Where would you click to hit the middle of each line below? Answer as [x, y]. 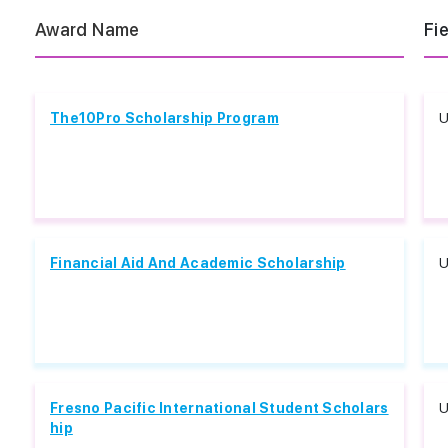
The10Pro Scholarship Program [164, 118]
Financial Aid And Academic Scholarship [198, 263]
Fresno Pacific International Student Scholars [219, 408]
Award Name [87, 29]
